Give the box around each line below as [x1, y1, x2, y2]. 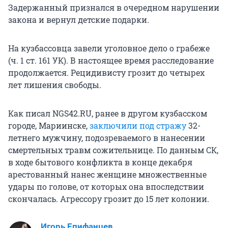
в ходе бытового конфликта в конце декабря [8, 157, 192, 168]
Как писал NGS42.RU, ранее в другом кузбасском [8, 108, 207, 119]
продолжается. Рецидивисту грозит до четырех [8, 67, 205, 78]
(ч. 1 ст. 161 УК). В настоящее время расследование [8, 55, 214, 66]
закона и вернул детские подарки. [8, 14, 149, 25]
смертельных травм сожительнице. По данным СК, [8, 145, 218, 156]
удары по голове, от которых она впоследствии [8, 181, 204, 192]
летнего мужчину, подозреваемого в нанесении [8, 132, 205, 144]
